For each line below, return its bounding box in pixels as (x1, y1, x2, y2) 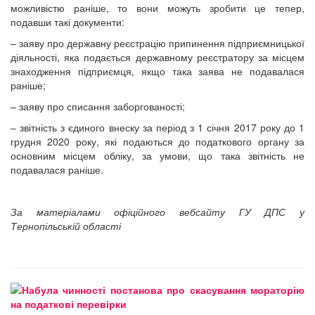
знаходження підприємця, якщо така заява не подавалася (11, 64, 304, 79)
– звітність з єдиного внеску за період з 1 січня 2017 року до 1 (11, 120, 304, 135)
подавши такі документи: (11, 15, 124, 30)
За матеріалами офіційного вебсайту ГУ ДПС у (11, 205, 304, 219)
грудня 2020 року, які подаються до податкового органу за (11, 134, 304, 149)
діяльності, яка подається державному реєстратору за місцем (11, 50, 304, 65)
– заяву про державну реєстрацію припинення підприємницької (11, 36, 304, 51)
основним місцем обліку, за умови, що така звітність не (11, 148, 304, 163)
